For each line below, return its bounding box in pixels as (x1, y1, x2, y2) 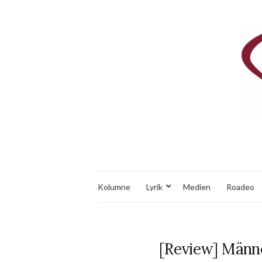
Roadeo (226, 181, 254, 192)
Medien (183, 181, 211, 192)
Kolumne (98, 181, 130, 192)
